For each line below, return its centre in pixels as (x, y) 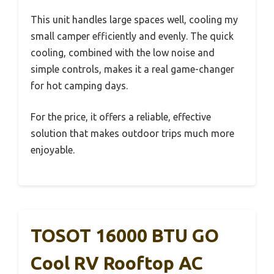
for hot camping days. (79, 86)
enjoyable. (53, 150)
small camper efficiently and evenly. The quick (132, 36)
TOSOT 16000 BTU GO (125, 236)
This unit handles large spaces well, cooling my (134, 20)
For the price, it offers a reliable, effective (121, 117)
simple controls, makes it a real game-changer (132, 69)
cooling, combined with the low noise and (123, 53)
